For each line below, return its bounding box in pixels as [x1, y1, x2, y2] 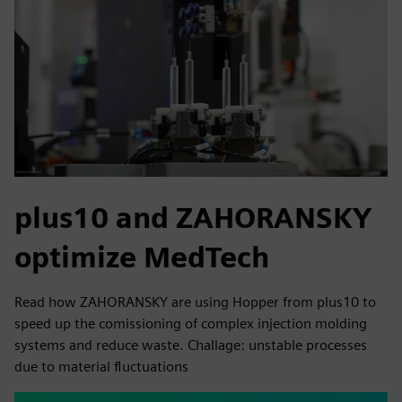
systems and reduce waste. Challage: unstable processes [14, 336, 367, 354]
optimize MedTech [14, 240, 269, 275]
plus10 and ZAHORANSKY [14, 200, 371, 235]
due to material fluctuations [14, 358, 188, 375]
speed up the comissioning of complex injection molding [14, 315, 367, 332]
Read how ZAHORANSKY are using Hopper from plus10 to [14, 293, 376, 310]
